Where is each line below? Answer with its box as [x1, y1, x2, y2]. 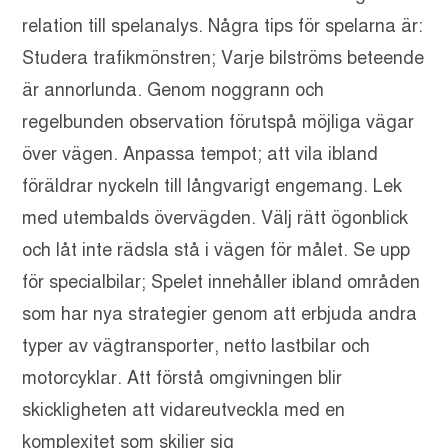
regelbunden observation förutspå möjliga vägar [22, 111, 415, 134]
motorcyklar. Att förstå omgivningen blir [22, 367, 343, 390]
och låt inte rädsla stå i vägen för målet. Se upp [22, 239, 411, 262]
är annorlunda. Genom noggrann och [22, 79, 325, 102]
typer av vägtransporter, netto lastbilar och [22, 335, 371, 358]
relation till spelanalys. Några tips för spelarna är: [22, 15, 424, 38]
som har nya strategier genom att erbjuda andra [22, 303, 418, 326]
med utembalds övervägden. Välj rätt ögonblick [22, 207, 409, 230]
